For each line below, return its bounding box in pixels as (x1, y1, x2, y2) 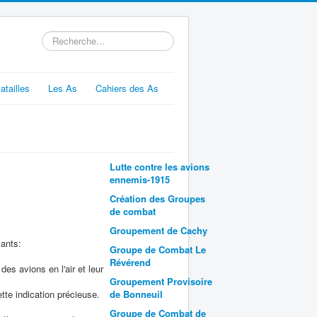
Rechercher (42, 30, 88, 44)
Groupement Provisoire (110, 275, 212, 288)
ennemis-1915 (110, 173, 170, 186)
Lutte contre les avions (110, 160, 209, 173)
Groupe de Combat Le (110, 243, 206, 256)
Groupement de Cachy (110, 224, 207, 237)
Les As (48, 81, 77, 95)
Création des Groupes (110, 192, 205, 205)
